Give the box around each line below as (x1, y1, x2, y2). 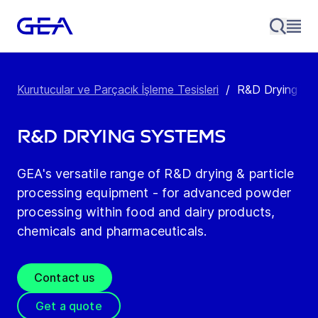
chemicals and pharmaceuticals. (17, 224, 207, 239)
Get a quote (35, 299, 102, 314)
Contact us (34, 270, 95, 285)
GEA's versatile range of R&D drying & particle (17, 166, 295, 182)
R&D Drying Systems (17, 126, 226, 148)
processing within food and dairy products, (17, 204, 275, 220)
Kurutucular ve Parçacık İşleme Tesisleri (17, 82, 219, 97)
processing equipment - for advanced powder (17, 185, 292, 201)
